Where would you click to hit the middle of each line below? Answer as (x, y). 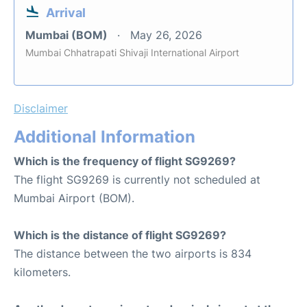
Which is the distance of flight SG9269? (120, 235)
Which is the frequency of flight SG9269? (125, 161)
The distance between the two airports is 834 (133, 254)
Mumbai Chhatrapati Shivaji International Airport (132, 52)
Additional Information (105, 137)
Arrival (66, 13)
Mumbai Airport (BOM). (74, 198)
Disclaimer (41, 108)
